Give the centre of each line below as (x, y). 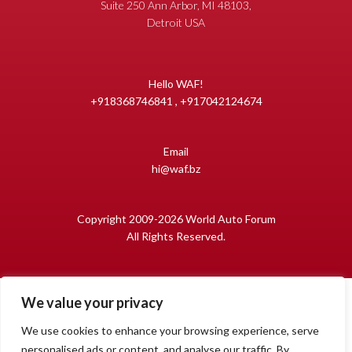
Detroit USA (176, 23)
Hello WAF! (176, 84)
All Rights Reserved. (176, 236)
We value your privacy (92, 302)
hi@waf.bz (176, 169)
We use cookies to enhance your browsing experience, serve (170, 330)
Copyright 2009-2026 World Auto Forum (176, 219)
